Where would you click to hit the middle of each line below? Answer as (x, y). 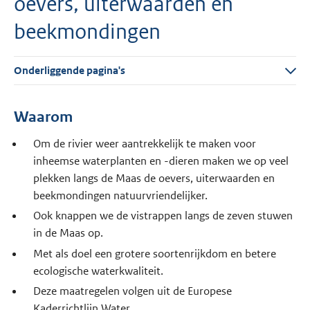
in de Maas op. (68, 233)
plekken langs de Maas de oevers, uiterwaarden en (154, 179)
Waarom (44, 117)
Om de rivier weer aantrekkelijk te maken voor (144, 144)
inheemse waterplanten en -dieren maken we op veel (161, 161)
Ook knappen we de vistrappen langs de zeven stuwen (163, 216)
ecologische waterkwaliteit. (98, 271)
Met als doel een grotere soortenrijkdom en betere (154, 253)
